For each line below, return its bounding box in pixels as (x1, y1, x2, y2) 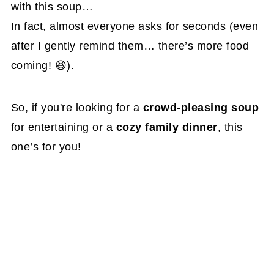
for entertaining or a (10, 120, 116, 133)
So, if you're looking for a (10, 101, 143, 114)
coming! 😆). (10, 59, 75, 72)
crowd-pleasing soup (143, 101, 259, 114)
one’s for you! (10, 140, 81, 153)
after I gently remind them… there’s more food (10, 39, 250, 52)
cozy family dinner (116, 120, 218, 133)
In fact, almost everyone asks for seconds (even (10, 20, 259, 32)
